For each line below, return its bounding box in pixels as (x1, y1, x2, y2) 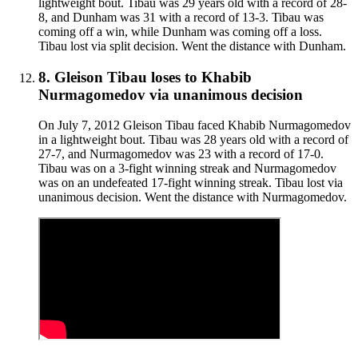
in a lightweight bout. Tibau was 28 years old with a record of (38, 133, 348, 147)
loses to (147, 68, 201, 86)
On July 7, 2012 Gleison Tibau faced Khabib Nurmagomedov (38, 118, 351, 133)
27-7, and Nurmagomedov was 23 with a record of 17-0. (38, 147, 324, 161)
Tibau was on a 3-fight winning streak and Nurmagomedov (38, 161, 336, 176)
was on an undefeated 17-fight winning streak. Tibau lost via (38, 176, 343, 190)
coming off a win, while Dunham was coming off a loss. (38, 25, 322, 39)
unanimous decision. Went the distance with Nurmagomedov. (38, 190, 347, 205)
